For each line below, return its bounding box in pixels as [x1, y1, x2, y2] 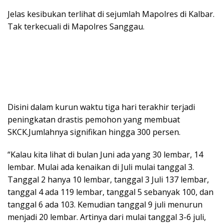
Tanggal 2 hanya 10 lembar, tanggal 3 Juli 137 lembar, [7, 173, 209, 185]
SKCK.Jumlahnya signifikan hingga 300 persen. [7, 126, 180, 137]
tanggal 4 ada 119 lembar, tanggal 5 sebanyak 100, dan [7, 186, 213, 197]
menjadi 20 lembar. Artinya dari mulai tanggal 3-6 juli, [7, 211, 206, 222]
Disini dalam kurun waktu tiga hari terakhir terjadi [7, 101, 195, 112]
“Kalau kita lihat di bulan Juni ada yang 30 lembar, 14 [7, 148, 203, 160]
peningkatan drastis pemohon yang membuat [7, 113, 180, 125]
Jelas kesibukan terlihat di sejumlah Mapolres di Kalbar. [7, 8, 214, 19]
